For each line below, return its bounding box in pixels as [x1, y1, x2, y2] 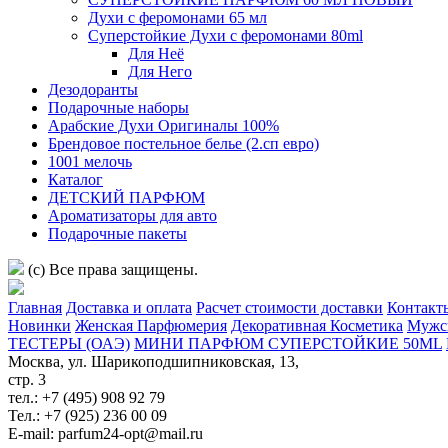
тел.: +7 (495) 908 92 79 [8, 388, 165, 406]
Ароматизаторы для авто [48, 206, 217, 224]
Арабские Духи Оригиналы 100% [48, 116, 279, 134]
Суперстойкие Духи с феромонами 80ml [88, 26, 363, 44]
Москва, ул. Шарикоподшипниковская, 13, [8, 352, 299, 370]
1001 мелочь [48, 152, 132, 170]
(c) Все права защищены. [24, 260, 198, 278]
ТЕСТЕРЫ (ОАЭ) [8, 334, 130, 352]
